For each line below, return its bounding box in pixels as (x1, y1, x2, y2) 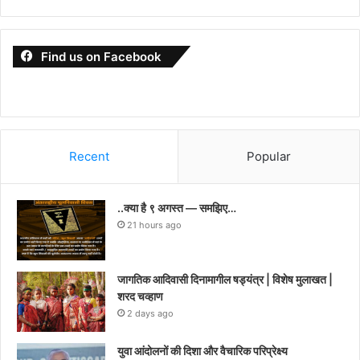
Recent (69, 148, 109, 164)
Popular (247, 148, 291, 164)
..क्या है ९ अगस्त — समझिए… (117, 200, 236, 215)
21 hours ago (127, 219, 182, 231)
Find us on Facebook (41, 48, 162, 64)
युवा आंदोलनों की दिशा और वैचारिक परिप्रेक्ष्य (117, 343, 288, 358)
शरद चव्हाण (117, 288, 163, 303)
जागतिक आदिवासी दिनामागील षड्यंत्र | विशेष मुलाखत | (117, 272, 333, 286)
